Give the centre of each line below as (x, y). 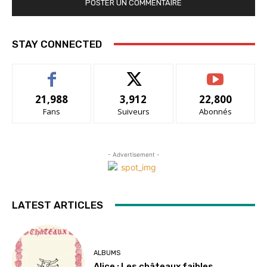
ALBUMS (107, 253)
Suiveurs (133, 111)
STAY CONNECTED (57, 44)
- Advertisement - (133, 154)
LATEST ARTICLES (58, 205)
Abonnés (215, 111)
